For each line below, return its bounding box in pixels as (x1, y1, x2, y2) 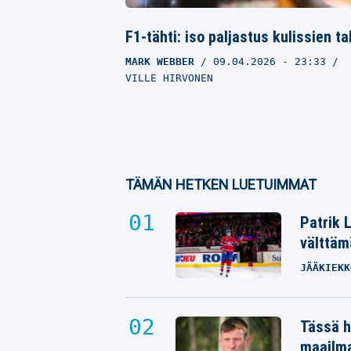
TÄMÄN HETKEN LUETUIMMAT (125, 175, 317, 193)
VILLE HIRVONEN (125, 71, 213, 84)
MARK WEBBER (125, 55, 194, 67)
